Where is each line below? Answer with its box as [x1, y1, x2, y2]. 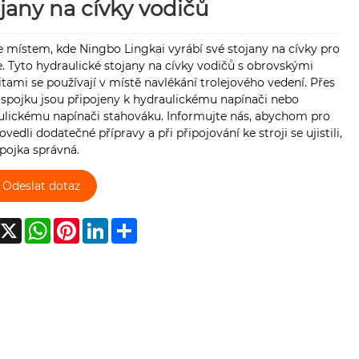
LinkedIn [107, 217, 155, 232]
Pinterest [79, 217, 131, 232]
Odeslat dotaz [2, 178, 80, 193]
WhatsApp [50, 217, 110, 232]
